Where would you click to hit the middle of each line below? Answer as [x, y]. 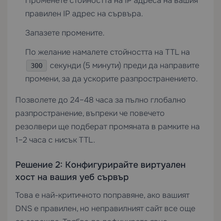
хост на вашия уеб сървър [72, 177]
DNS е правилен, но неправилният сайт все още [105, 208]
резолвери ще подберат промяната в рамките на [108, 127]
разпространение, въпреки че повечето [90, 113]
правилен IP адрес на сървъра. [84, 14]
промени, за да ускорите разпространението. [111, 79]
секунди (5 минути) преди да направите [124, 65]
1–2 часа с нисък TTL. [55, 140]
